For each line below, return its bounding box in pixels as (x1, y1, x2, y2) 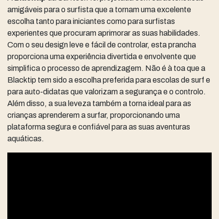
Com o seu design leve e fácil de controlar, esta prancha (7, 41, 196, 49)
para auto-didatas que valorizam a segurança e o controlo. (7, 88, 206, 96)
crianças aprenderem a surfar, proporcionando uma (7, 111, 180, 120)
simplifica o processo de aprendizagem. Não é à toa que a (7, 64, 205, 73)
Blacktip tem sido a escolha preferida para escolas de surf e (7, 76, 210, 85)
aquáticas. (7, 134, 44, 143)
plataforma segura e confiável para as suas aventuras (7, 123, 190, 131)
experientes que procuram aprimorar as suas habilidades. (7, 29, 200, 38)
